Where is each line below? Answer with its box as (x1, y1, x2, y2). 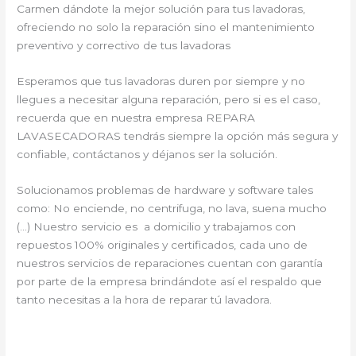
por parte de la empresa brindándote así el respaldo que (17, 274, 323, 288)
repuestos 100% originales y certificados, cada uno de (17, 238, 308, 251)
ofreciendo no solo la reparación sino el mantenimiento (17, 20, 315, 33)
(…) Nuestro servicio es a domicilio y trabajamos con (17, 219, 296, 233)
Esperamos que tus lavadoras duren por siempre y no (17, 74, 306, 87)
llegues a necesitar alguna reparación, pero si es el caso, (17, 92, 321, 106)
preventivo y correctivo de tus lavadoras (17, 38, 231, 52)
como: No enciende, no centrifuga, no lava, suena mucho (17, 201, 327, 215)
